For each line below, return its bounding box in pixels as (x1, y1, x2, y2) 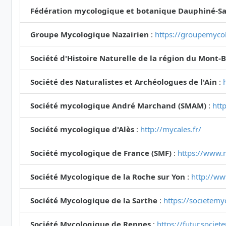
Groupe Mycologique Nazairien (30, 29, 149, 40)
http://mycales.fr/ (140, 124, 201, 135)
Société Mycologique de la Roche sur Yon (30, 172, 185, 182)
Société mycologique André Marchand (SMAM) (30, 100, 206, 111)
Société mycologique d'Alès (30, 124, 134, 135)
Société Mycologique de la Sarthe (30, 195, 157, 206)
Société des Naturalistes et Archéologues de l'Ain (30, 77, 217, 87)
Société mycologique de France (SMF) (30, 148, 172, 158)
